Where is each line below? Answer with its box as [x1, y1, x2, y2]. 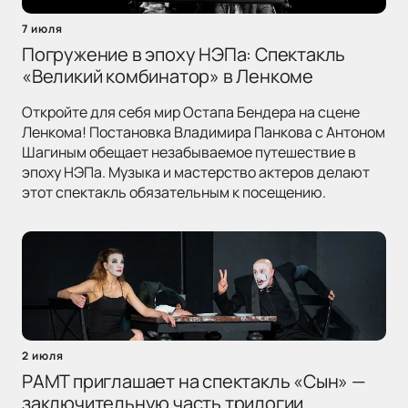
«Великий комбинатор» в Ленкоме [22, 64, 313, 89]
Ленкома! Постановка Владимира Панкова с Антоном [22, 122, 385, 143]
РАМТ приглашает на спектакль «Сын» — [22, 369, 366, 394]
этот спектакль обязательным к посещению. [22, 182, 326, 203]
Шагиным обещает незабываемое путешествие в [22, 142, 356, 163]
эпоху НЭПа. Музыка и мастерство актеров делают [22, 162, 370, 183]
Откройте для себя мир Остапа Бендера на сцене [22, 102, 360, 123]
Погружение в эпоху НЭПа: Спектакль [22, 42, 346, 67]
